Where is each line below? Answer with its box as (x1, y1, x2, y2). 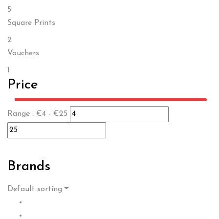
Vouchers (7, 49, 39, 58)
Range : (7, 110, 36, 118)
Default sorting (7, 185, 62, 194)
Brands (7, 160, 50, 174)
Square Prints (7, 19, 55, 27)
